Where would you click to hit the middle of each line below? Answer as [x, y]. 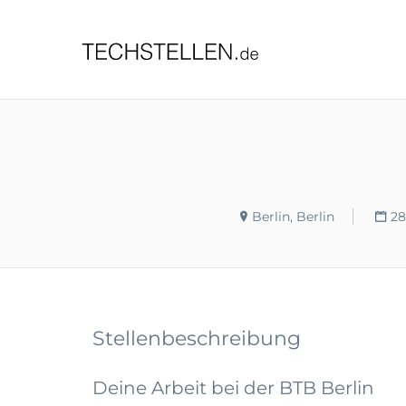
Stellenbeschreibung [197, 338]
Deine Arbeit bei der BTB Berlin [233, 388]
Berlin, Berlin [293, 217]
